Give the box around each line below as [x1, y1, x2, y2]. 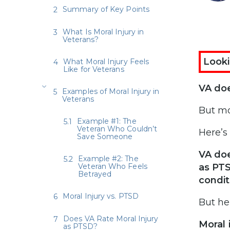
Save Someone [77, 131, 133, 141]
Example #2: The [78, 154, 139, 163]
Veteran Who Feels [78, 161, 147, 171]
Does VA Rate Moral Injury [63, 214, 159, 223]
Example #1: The [77, 116, 137, 126]
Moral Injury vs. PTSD [63, 191, 139, 201]
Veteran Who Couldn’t [77, 124, 158, 133]
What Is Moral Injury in [63, 27, 144, 36]
